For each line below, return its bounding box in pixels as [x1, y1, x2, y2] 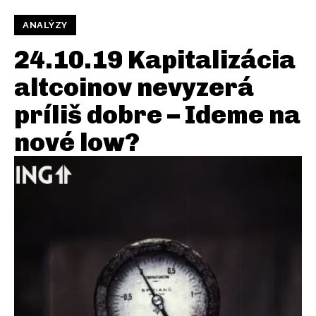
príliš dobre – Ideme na [14, 99, 300, 130]
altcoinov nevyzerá [14, 72, 254, 103]
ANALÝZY [23, 20, 68, 31]
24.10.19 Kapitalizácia [14, 44, 296, 75]
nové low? [14, 127, 140, 158]
